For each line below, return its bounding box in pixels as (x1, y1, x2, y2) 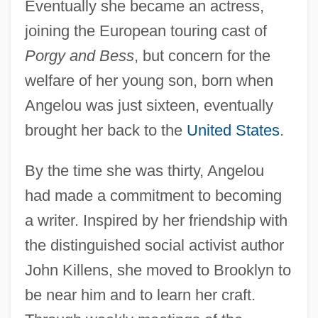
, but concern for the (133, 46, 270, 65)
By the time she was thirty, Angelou (24, 161, 264, 180)
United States (186, 121, 280, 139)
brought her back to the (24, 121, 187, 139)
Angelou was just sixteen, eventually (24, 96, 273, 114)
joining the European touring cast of (24, 21, 267, 40)
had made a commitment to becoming (24, 186, 282, 204)
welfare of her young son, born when (24, 71, 273, 89)
